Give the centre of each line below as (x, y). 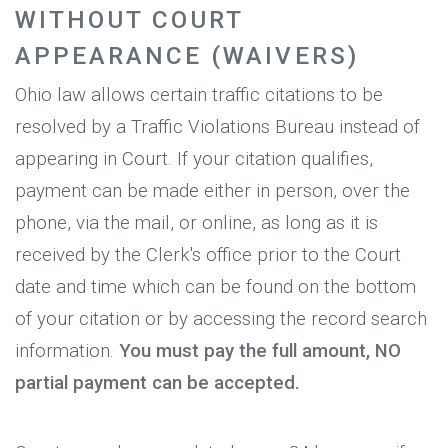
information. (67, 351)
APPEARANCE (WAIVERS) (187, 56)
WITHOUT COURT (129, 20)
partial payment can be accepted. (157, 383)
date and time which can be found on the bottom (215, 287)
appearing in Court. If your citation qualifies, (194, 159)
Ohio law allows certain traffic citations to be (199, 95)
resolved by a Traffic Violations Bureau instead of (217, 127)
